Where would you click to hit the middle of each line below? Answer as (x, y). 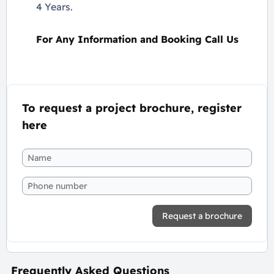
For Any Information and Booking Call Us (137, 39)
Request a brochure (202, 216)
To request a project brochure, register (132, 108)
